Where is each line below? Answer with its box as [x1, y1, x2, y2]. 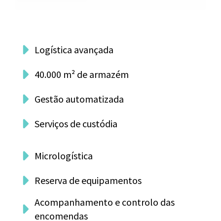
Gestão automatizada [35, 93, 124, 105]
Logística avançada [35, 43, 113, 56]
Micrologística [35, 149, 93, 162]
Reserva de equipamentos [35, 174, 142, 186]
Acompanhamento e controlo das [35, 196, 175, 208]
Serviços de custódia [35, 117, 117, 130]
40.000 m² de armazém [35, 68, 129, 80]
